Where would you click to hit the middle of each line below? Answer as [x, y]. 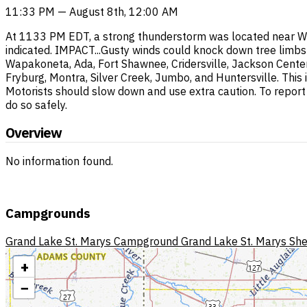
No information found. [59, 161]
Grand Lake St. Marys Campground [92, 241]
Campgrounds [48, 213]
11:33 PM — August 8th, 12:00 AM [92, 12]
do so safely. [36, 105]
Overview [34, 132]
